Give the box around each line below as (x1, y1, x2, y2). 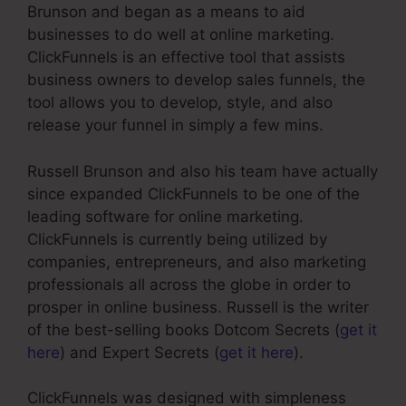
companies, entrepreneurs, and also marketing (27, 252, 366, 271)
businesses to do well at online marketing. (27, 25, 334, 44)
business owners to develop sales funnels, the (27, 71, 365, 90)
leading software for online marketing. (27, 207, 304, 226)
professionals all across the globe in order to (27, 275, 351, 294)
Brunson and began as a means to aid (27, 3, 305, 22)
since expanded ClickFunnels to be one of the (27, 184, 360, 203)
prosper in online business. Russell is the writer (27, 297, 369, 316)
